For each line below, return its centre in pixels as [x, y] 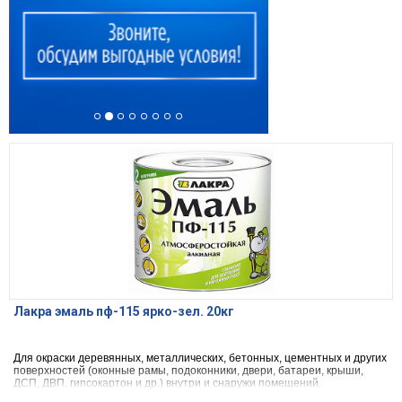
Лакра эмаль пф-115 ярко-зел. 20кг [124, 312]
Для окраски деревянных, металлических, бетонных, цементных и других [200, 358]
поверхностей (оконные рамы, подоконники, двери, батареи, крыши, [188, 371]
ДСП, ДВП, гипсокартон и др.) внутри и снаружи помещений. [167, 384]
